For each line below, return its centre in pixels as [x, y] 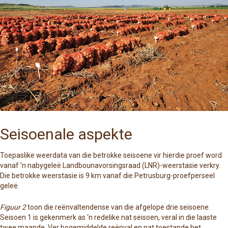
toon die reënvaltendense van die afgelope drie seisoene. [118, 207]
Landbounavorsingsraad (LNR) [111, 166]
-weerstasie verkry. [190, 166]
